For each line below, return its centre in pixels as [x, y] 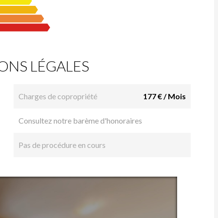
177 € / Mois [164, 96]
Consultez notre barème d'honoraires [80, 120]
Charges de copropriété [58, 96]
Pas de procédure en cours [62, 145]
